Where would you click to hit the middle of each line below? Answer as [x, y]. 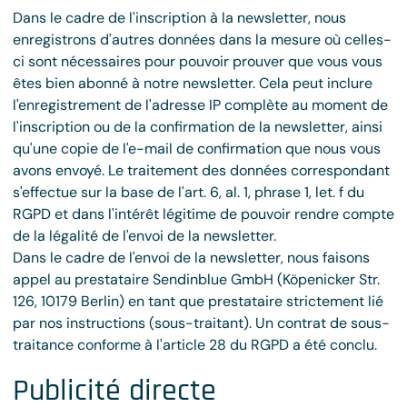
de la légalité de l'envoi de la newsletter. [144, 236]
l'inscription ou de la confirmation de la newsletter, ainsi [198, 127]
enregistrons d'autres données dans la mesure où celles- [202, 40]
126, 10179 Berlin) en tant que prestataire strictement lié [198, 301]
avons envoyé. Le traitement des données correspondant [201, 170]
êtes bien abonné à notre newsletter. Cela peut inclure [193, 83]
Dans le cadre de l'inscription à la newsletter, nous [179, 18]
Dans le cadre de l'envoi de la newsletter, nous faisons [191, 258]
